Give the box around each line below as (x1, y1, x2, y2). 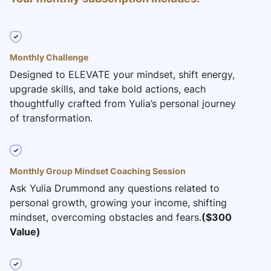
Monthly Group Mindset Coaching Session (10, 166, 186, 177)
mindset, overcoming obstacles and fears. (10, 211, 201, 224)
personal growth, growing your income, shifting (10, 197, 227, 209)
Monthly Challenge (10, 52, 88, 63)
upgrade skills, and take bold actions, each (10, 83, 206, 96)
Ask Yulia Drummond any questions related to (10, 182, 220, 195)
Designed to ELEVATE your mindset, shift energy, (10, 68, 235, 81)
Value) (10, 226, 41, 238)
